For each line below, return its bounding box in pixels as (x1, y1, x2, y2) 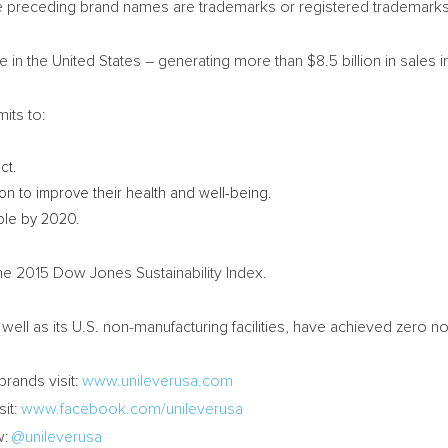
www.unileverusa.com (82, 373, 233, 389)
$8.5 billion (307, 53, 381, 69)
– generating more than (141, 53, 307, 69)
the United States (27, 53, 141, 69)
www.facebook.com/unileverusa (21, 401, 243, 417)
